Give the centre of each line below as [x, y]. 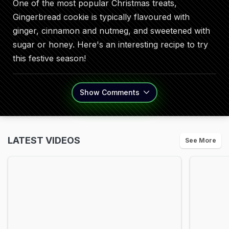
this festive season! [49, 58]
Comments [121, 92]
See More [201, 140]
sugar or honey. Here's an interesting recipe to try [110, 44]
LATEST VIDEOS [44, 140]
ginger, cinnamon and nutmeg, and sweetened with [111, 31]
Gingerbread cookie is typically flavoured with [101, 17]
